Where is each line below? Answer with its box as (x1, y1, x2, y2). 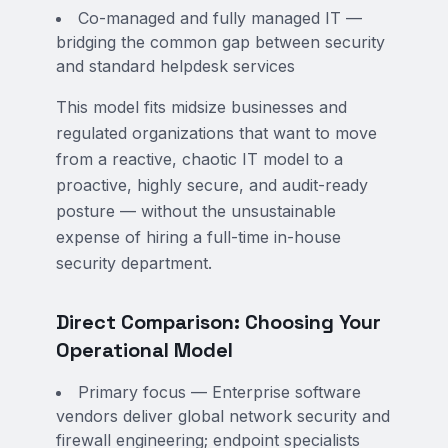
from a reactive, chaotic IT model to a (56, 149, 343, 169)
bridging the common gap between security (56, 32, 385, 52)
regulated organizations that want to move (56, 123, 377, 143)
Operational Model (56, 337, 233, 363)
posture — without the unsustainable (56, 201, 336, 221)
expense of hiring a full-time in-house (56, 227, 341, 247)
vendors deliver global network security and (56, 406, 390, 426)
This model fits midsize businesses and (56, 97, 347, 117)
